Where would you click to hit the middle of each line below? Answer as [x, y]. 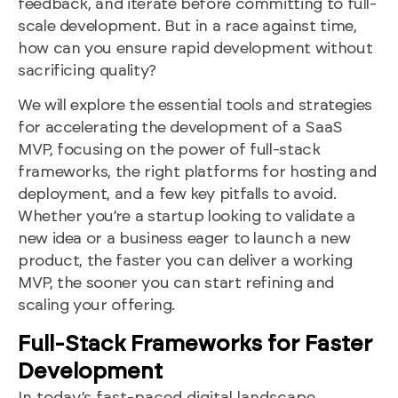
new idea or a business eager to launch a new [184, 239]
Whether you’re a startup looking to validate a [187, 217]
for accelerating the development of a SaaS [180, 128]
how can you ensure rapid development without [195, 48]
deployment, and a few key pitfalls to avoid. [177, 195]
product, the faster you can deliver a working [185, 262]
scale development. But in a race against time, [187, 26]
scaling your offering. [97, 306]
